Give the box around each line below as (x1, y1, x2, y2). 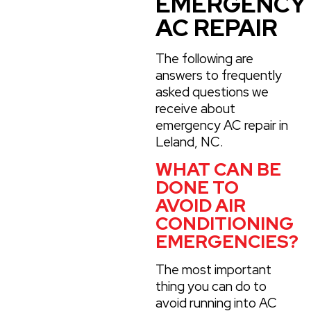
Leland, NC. (155, 133, 224, 151)
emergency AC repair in (155, 117, 288, 135)
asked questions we (155, 83, 269, 101)
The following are (155, 50, 253, 68)
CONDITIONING (155, 212, 294, 236)
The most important (155, 261, 271, 279)
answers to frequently (155, 67, 282, 85)
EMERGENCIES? (155, 230, 299, 254)
